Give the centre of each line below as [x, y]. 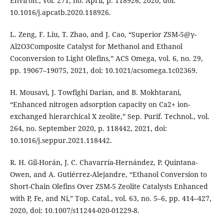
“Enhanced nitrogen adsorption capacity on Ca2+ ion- [100, 104]
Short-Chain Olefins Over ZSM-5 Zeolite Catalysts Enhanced [109, 186]
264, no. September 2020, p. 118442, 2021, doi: [88, 128]
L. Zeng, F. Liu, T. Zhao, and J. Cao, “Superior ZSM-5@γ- [103, 34]
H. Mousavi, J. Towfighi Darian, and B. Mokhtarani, [95, 92]
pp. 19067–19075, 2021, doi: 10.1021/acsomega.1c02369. [103, 70]
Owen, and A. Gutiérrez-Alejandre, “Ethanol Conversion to [108, 174]
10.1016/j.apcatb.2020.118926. [60, 12]
